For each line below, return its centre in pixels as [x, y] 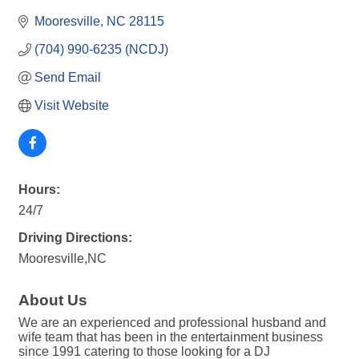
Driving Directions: [75, 238]
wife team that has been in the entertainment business [171, 337]
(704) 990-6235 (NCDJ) [101, 50]
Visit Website [72, 106]
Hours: [39, 190]
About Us [53, 301]
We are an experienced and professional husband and [172, 323]
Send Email [68, 78]
